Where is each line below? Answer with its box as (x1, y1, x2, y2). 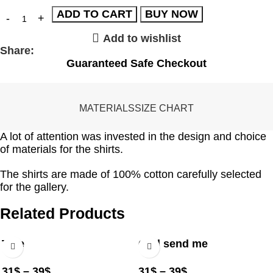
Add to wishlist (102, 32, 181, 44)
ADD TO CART (57, 7, 132, 20)
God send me (138, 237, 208, 250)
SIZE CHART (135, 102, 194, 113)
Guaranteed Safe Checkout (66, 57, 207, 69)
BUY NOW (145, 7, 198, 20)
